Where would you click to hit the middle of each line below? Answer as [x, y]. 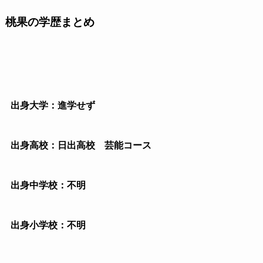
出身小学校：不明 [48, 225]
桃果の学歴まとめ [50, 22]
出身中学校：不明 [48, 185]
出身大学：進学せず [53, 106]
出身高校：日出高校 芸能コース [81, 145]
